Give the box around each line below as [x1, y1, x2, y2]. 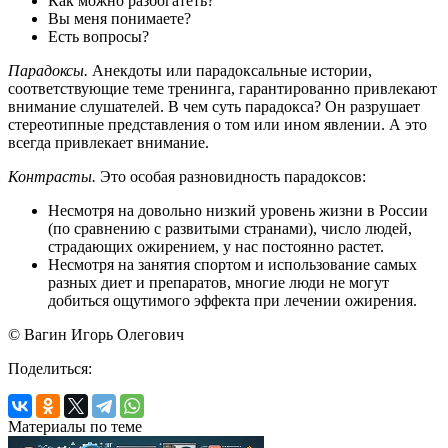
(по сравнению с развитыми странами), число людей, [48, 219, 412, 237]
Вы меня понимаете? [48, 9, 191, 27]
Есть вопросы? [48, 27, 149, 45]
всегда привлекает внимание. [8, 133, 209, 151]
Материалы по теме [8, 417, 142, 435]
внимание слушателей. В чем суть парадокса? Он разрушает [8, 97, 420, 115]
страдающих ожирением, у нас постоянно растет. [48, 237, 384, 255]
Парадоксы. [8, 61, 88, 79]
